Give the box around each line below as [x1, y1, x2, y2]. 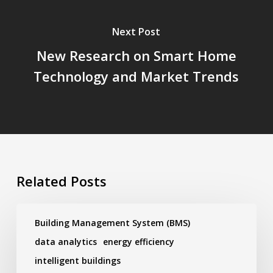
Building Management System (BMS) [34, 216, 190, 229]
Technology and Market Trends [34, 67, 239, 86]
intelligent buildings [34, 254, 121, 266]
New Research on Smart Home [36, 46, 236, 65]
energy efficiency [102, 235, 174, 247]
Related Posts [16, 171, 107, 190]
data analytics [34, 235, 97, 247]
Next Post [112, 25, 161, 39]
